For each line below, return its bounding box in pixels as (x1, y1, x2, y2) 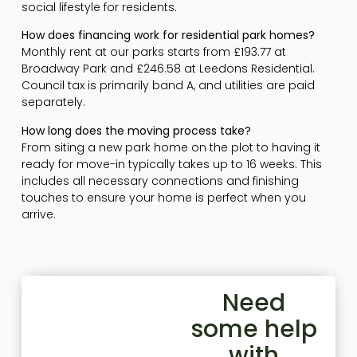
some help (190, 312, 317, 346)
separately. (21, 94, 85, 111)
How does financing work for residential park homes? (21, 27, 315, 44)
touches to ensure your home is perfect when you (21, 189, 306, 206)
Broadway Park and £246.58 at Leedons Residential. (21, 61, 315, 77)
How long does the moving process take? (21, 122, 251, 139)
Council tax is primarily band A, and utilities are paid (21, 77, 315, 94)
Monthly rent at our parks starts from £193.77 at (21, 44, 286, 61)
